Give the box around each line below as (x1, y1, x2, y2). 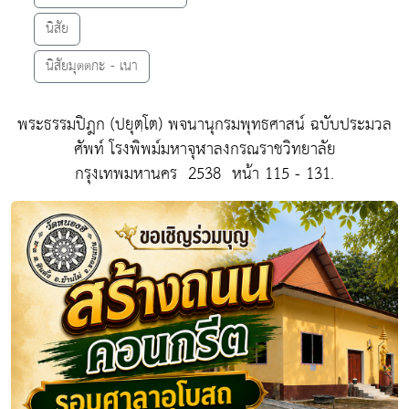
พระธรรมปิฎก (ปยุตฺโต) (17, 109, 168, 140)
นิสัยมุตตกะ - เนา (46, 53, 138, 79)
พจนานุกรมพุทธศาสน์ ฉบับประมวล (168, 109, 392, 140)
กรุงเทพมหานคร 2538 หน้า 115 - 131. (75, 158, 334, 189)
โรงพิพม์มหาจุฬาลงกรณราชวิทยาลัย (103, 133, 336, 164)
